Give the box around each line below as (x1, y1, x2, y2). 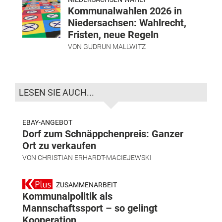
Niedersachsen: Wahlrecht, (68, 16, 186, 29)
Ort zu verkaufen (22, 139, 96, 152)
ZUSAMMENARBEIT (55, 180, 117, 189)
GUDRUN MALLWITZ (83, 42, 146, 51)
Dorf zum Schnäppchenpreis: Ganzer (22, 127, 183, 140)
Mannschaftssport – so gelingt (22, 202, 158, 214)
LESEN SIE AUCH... (19, 87, 94, 98)
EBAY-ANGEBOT (22, 118, 72, 126)
